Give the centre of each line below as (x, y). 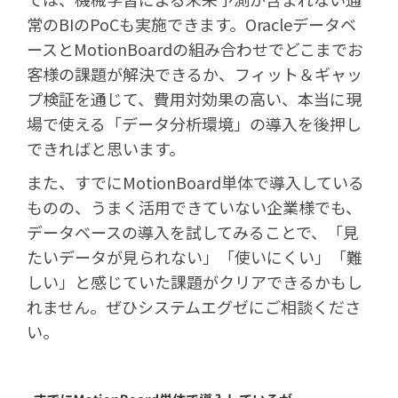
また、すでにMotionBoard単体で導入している (195, 182)
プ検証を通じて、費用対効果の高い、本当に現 (194, 98)
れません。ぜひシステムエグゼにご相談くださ (194, 306)
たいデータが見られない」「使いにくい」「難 (195, 256)
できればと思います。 (106, 148)
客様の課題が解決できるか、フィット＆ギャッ (195, 73)
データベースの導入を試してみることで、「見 (193, 231)
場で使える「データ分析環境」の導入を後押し (194, 123)
